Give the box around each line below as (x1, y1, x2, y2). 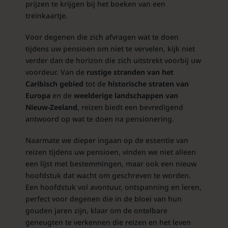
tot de (85, 78, 108, 89)
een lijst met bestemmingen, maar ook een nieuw (25, 158, 196, 168)
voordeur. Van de (25, 67, 84, 77)
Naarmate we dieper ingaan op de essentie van (25, 135, 188, 145)
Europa (25, 90, 50, 100)
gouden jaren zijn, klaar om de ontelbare (25, 205, 167, 215)
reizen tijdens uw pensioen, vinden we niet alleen (25, 147, 196, 157)
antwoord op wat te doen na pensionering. (25, 113, 174, 124)
